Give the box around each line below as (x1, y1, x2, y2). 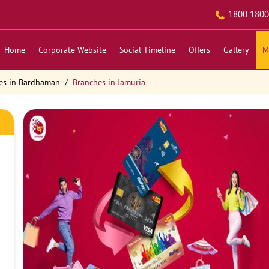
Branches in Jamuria (72, 77, 145, 88)
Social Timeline (119, 44, 175, 55)
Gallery (223, 44, 249, 55)
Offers (188, 44, 210, 55)
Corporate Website (38, 44, 106, 55)
